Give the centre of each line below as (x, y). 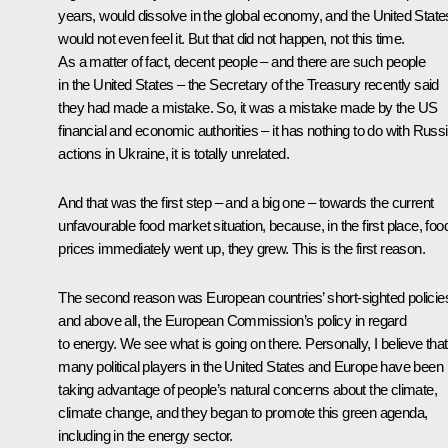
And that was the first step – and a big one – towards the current (246, 202)
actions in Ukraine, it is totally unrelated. (173, 153)
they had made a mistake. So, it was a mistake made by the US (248, 107)
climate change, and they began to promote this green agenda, (243, 412)
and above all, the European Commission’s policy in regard (232, 320)
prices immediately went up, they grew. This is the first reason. (241, 248)
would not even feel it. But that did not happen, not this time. (231, 38)
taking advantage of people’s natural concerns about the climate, (247, 389)
